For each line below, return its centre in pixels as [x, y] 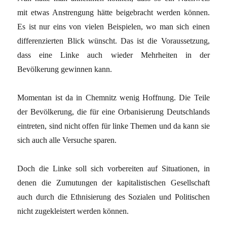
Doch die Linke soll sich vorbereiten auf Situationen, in [113, 168]
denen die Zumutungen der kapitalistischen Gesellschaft [113, 182]
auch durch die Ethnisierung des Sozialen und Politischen [113, 197]
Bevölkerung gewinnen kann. [65, 69]
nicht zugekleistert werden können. [73, 211]
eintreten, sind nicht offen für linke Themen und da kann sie [113, 126]
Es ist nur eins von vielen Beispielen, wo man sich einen [113, 26]
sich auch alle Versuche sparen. [67, 140]
